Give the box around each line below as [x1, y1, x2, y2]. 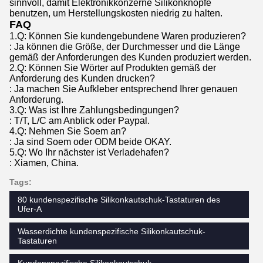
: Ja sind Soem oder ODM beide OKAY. [9, 137, 171, 147]
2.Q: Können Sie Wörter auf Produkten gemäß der [9, 63, 216, 73]
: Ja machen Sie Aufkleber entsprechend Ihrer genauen [9, 84, 238, 94]
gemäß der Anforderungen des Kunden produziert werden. [9, 52, 251, 62]
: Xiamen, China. [9, 158, 79, 168]
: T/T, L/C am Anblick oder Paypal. [9, 116, 150, 126]
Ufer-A [18, 204, 42, 214]
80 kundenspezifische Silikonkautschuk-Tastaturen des [18, 195, 220, 204]
